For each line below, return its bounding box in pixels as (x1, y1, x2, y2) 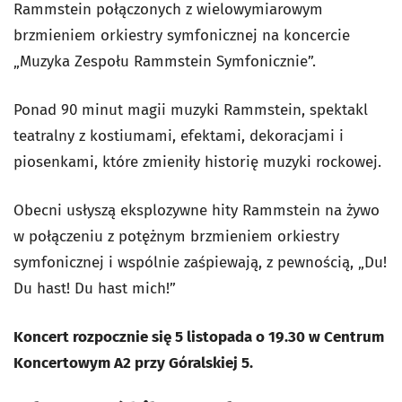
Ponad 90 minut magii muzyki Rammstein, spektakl (13, 100, 368, 119)
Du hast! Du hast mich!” (13, 279, 176, 298)
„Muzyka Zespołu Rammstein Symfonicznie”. (13, 52, 316, 71)
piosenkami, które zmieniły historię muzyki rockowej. (13, 153, 381, 171)
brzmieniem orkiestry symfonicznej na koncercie (13, 26, 350, 45)
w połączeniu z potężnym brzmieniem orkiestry (13, 227, 339, 246)
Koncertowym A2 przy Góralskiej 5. (13, 354, 253, 372)
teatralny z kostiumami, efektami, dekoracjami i (13, 127, 344, 145)
